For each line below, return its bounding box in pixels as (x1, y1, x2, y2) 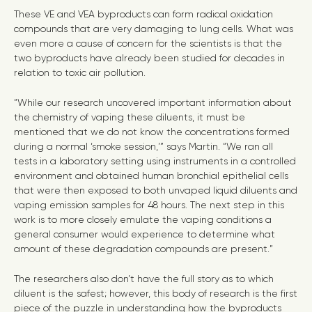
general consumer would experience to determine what (14, 228, 275, 240)
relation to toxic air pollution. (14, 67, 146, 78)
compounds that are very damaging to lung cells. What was (14, 23, 293, 34)
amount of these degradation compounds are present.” (14, 243, 273, 254)
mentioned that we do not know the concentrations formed (14, 126, 290, 137)
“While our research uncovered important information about (14, 97, 292, 108)
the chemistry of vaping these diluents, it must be (14, 111, 245, 123)
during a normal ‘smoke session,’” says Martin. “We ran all (14, 141, 273, 152)
